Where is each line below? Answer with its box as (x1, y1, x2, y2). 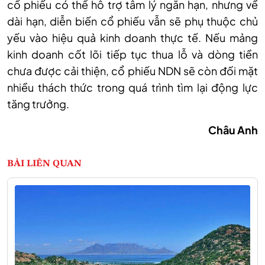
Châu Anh (208, 122, 258, 137)
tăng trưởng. (7, 96, 69, 111)
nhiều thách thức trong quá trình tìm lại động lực (7, 80, 258, 94)
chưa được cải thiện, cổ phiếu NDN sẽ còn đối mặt (7, 63, 258, 77)
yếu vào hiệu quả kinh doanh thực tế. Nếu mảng (7, 30, 258, 44)
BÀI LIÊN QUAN (7, 159, 82, 169)
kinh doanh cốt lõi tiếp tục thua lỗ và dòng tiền (7, 47, 258, 61)
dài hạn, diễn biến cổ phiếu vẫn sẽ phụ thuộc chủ (7, 14, 258, 28)
